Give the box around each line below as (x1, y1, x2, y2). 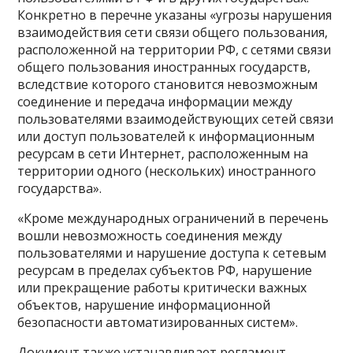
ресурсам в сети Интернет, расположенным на (17, 144, 309, 162)
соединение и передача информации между (17, 92, 293, 110)
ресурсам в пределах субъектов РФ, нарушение (17, 261, 313, 279)
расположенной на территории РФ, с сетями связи (17, 40, 332, 58)
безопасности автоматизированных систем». (17, 313, 299, 331)
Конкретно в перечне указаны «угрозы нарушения (17, 6, 333, 24)
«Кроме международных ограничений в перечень (17, 209, 329, 227)
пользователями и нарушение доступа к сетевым (17, 243, 327, 262)
